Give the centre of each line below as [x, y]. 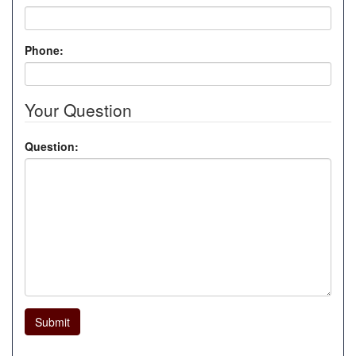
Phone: [44, 50]
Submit [52, 322]
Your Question [78, 110]
